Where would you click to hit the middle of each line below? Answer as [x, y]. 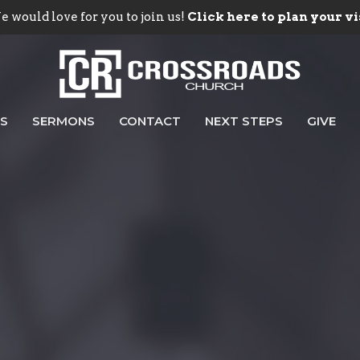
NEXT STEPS [244, 121]
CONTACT [150, 121]
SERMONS [63, 121]
